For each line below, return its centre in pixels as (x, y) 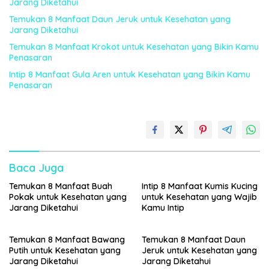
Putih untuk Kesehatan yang (65, 250)
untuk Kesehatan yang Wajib (199, 197)
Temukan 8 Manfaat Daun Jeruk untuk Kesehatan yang (120, 19)
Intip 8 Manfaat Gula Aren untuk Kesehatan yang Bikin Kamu (130, 74)
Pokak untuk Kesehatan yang (68, 197)
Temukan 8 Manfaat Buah (61, 186)
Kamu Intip (163, 208)
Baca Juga (36, 168)
